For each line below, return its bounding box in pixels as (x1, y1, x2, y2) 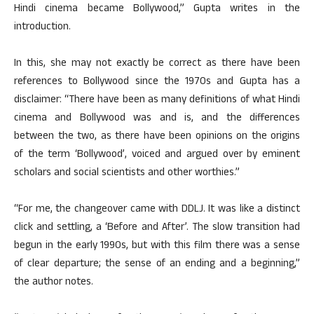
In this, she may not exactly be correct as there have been (14, 55, 300, 73)
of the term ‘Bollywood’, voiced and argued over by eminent (14, 146, 300, 164)
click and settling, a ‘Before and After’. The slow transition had (14, 219, 300, 237)
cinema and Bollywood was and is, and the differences (14, 110, 300, 128)
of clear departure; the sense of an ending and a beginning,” (14, 256, 300, 273)
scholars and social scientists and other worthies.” (14, 165, 240, 182)
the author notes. (14, 274, 93, 292)
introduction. (14, 19, 71, 36)
